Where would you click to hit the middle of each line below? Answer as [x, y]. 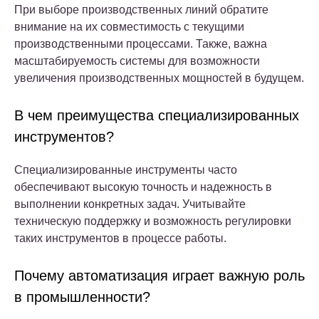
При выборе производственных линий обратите [141, 9]
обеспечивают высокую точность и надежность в [143, 187]
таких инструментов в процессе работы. [120, 238]
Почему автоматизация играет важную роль [159, 275]
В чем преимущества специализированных [157, 115]
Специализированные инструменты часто [126, 169]
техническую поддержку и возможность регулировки [153, 221]
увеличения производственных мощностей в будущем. [159, 78]
